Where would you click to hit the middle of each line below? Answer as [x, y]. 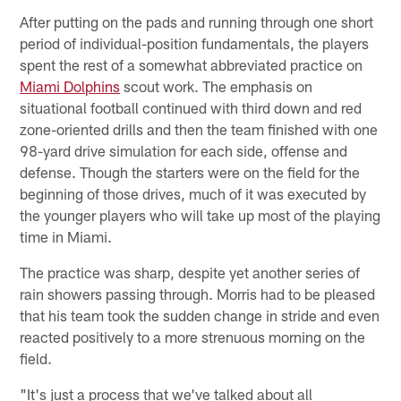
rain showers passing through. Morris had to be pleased [198, 293]
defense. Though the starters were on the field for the [190, 171]
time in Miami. [66, 236]
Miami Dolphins [70, 85]
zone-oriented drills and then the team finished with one [199, 128]
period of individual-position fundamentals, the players [195, 43]
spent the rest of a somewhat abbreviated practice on [192, 64]
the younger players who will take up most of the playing [200, 214]
